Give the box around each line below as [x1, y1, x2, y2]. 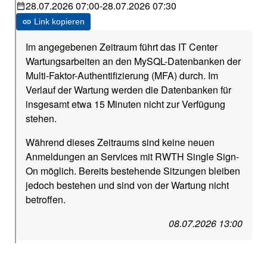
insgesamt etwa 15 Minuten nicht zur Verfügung [26, 97, 226, 111]
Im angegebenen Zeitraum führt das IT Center [26, 39, 218, 54]
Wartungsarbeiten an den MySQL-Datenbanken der [26, 54, 241, 68]
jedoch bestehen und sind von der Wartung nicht [26, 178, 229, 192]
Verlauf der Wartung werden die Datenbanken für [26, 82, 232, 97]
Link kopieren [34, 16, 85, 26]
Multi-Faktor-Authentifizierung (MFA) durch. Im [26, 68, 219, 82]
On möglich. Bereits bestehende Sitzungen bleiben [26, 163, 241, 178]
